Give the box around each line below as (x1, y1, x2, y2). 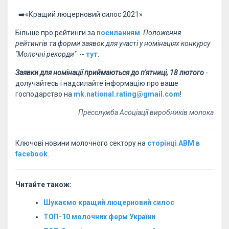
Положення (143, 28, 181, 37)
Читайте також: (15, 180, 72, 189)
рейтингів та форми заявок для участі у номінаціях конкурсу (15, 39, 210, 48)
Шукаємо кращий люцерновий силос (43, 198, 174, 207)
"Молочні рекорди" (15, 50, 76, 58)
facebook (15, 149, 48, 158)
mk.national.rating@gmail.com (74, 89, 180, 98)
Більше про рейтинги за (15, 28, 97, 37)
